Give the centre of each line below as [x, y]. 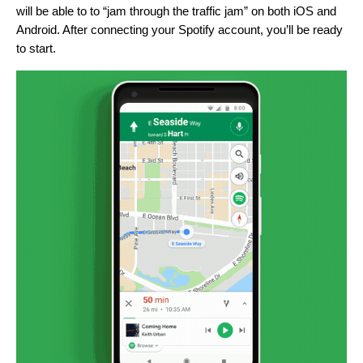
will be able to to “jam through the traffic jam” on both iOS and [176, 11]
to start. [36, 49]
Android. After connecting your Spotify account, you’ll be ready [179, 30]
